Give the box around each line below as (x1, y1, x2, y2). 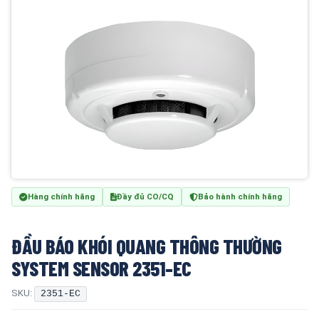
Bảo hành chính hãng (198, 192, 282, 202)
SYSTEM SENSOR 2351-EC (11, 256, 192, 281)
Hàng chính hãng (28, 192, 95, 202)
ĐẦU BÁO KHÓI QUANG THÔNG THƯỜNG (11, 234, 282, 258)
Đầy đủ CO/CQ (117, 192, 174, 202)
